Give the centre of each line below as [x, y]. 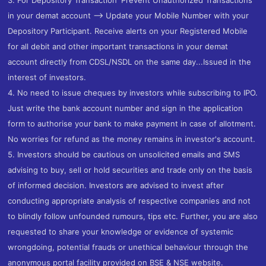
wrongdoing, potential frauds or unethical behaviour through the [128, 247]
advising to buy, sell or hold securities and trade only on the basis [130, 170]
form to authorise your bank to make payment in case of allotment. [132, 123]
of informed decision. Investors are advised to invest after [116, 185]
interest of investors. [47, 77]
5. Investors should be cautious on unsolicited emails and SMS [124, 154]
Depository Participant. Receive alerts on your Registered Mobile [128, 31]
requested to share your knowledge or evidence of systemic [121, 231]
